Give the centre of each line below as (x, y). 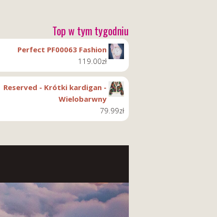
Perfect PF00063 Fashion (62, 49)
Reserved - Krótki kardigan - (55, 87)
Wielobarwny (83, 99)
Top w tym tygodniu (91, 31)
